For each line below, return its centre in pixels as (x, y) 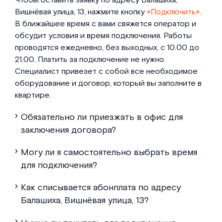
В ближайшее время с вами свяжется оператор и (105, 24)
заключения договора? (69, 130)
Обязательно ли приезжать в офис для (102, 117)
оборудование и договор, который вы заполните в (108, 83)
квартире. (33, 95)
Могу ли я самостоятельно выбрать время (109, 153)
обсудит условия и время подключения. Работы (103, 36)
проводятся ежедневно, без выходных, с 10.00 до (107, 48)
